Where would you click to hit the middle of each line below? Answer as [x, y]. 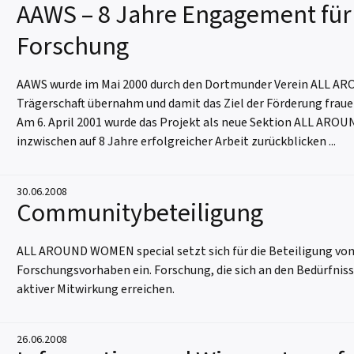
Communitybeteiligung [140, 213]
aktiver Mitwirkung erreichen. [96, 289]
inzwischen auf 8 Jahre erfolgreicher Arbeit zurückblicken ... [177, 141]
